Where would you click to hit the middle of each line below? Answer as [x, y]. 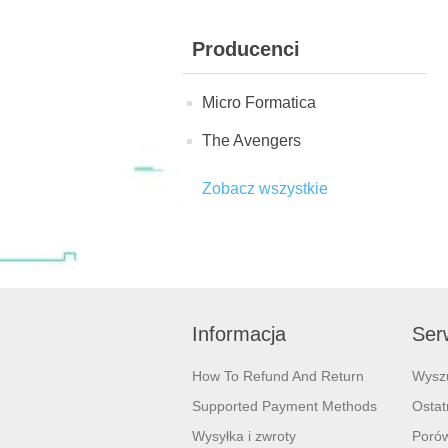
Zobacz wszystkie [265, 188]
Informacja [239, 334]
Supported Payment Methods [284, 406]
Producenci [246, 49]
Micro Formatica [259, 102]
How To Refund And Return [278, 376]
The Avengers [251, 140]
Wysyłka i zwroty [244, 436]
